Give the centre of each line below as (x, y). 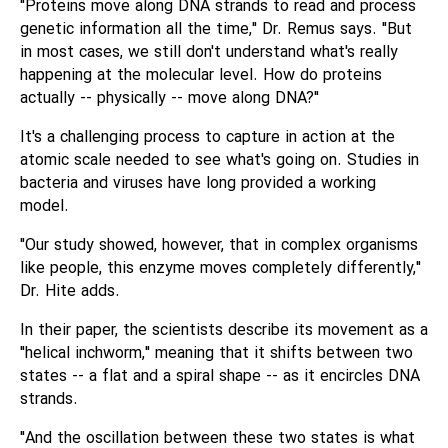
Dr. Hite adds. (70, 291)
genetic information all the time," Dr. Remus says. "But (216, 29)
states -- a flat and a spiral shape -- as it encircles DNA (220, 376)
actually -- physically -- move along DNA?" (169, 98)
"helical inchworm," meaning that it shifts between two (216, 353)
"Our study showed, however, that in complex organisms (219, 245)
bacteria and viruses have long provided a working (198, 183)
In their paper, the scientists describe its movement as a (224, 330)
